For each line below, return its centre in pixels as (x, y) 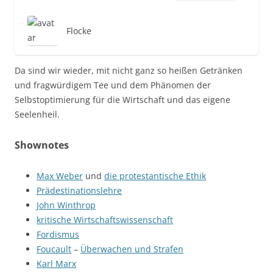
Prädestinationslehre (79, 191)
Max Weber (60, 176)
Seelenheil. (37, 115)
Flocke (79, 31)
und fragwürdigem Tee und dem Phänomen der (113, 85)
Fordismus (58, 235)
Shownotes (42, 145)
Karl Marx (56, 264)
